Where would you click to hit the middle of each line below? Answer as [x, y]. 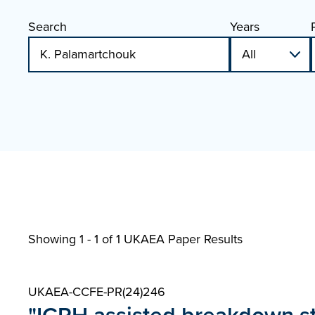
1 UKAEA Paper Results [179, 239]
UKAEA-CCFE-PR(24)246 [97, 292]
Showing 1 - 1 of [72, 239]
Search [47, 27]
